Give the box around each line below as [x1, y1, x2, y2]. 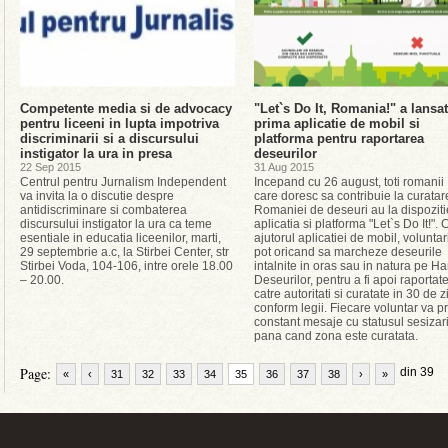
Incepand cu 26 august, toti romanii [254, 175, 444, 189]
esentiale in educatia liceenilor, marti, [20, 231, 221, 245]
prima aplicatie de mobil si [254, 116, 420, 131]
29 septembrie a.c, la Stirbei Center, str [20, 245, 229, 259]
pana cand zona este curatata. [254, 329, 418, 343]
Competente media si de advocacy [20, 101, 232, 116]
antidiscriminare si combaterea [20, 203, 187, 217]
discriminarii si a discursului [20, 131, 199, 146]
